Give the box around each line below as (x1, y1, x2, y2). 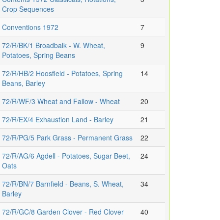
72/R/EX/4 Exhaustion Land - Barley (2, 114, 113, 125)
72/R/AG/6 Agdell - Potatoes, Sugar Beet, (2, 151, 130, 161)
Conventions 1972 (2, 22, 58, 32)
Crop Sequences (2, 4, 54, 14)
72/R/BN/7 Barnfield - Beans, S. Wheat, (2, 179, 124, 189)
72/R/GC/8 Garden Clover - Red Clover (2, 207, 124, 217)
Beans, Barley (2, 78, 45, 88)
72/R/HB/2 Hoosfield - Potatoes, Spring (2, 68, 123, 79)
